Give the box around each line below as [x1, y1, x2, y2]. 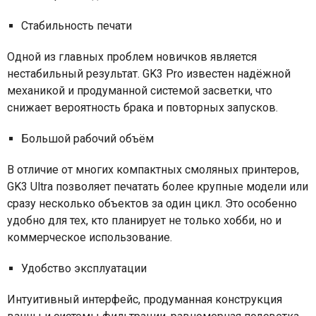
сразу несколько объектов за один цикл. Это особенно [7, 196, 297, 210]
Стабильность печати [21, 18, 132, 32]
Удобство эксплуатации [21, 261, 147, 275]
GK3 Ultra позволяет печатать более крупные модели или [7, 179, 308, 193]
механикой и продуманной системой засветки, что [7, 83, 272, 97]
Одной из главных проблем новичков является [7, 49, 257, 63]
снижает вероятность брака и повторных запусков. [7, 100, 278, 114]
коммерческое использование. [7, 230, 172, 244]
